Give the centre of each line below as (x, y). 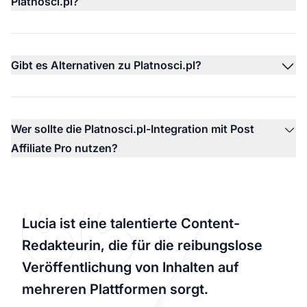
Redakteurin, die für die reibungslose (142, 245)
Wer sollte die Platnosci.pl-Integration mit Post (133, 128)
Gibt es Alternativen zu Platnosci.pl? (106, 65)
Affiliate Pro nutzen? (64, 148)
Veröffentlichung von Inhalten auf (131, 267)
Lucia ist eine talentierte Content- (131, 223)
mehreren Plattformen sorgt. (115, 289)
